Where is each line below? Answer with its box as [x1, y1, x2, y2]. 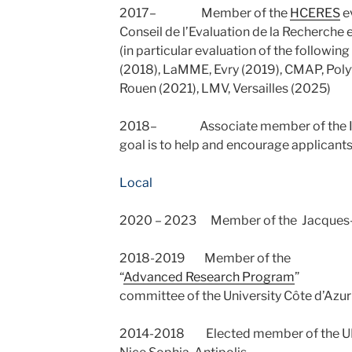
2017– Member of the [119, 5, 290, 20]
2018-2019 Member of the [119, 251, 291, 266]
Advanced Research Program [123, 269, 295, 284]
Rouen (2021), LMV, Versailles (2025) [119, 81, 331, 96]
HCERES [289, 5, 340, 20]
